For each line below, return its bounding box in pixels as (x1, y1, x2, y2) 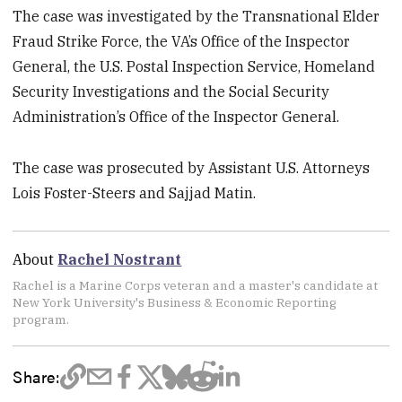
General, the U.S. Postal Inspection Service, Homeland (13, 57, 376, 75)
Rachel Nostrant (57, 250, 182, 269)
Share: (13, 363, 60, 388)
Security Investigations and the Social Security (13, 82, 330, 100)
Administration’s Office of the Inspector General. (13, 107, 340, 126)
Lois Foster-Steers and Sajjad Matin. (13, 183, 257, 202)
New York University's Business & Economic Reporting (13, 293, 337, 310)
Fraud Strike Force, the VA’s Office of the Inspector (13, 31, 351, 50)
